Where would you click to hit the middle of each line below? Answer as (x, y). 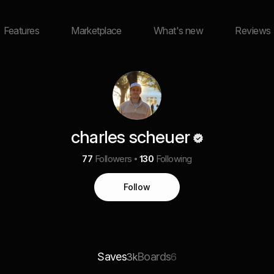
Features (21, 31)
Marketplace (96, 31)
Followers (113, 159)
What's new (178, 31)
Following (174, 159)
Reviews (253, 31)
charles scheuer (130, 137)
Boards (154, 257)
